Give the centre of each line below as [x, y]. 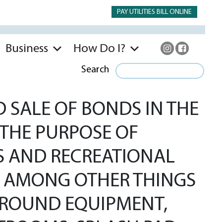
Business [27, 49]
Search [95, 70]
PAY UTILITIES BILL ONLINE [154, 12]
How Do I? [100, 49]
